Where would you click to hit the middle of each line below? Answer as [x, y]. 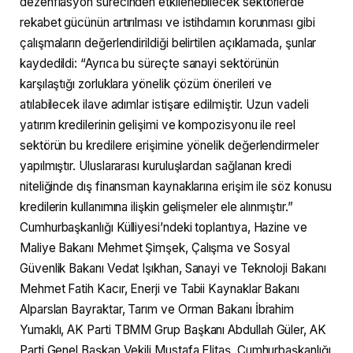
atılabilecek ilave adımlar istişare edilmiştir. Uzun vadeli [164, 105]
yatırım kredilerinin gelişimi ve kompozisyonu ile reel [158, 125]
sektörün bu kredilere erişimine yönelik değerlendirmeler [169, 146]
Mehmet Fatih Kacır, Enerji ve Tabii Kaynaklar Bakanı [160, 289]
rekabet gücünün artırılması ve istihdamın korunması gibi [167, 23]
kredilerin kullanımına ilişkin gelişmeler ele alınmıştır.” [156, 207]
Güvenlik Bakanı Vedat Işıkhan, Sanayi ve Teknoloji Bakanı [173, 269]
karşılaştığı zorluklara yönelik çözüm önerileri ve [146, 84]
